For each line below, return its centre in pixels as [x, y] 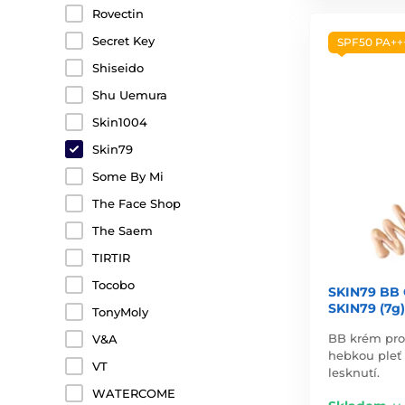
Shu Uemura [130, 95]
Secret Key [123, 41]
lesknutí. [354, 373]
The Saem [122, 231]
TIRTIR [111, 258]
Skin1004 [120, 122]
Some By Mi [128, 176]
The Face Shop [137, 203]
